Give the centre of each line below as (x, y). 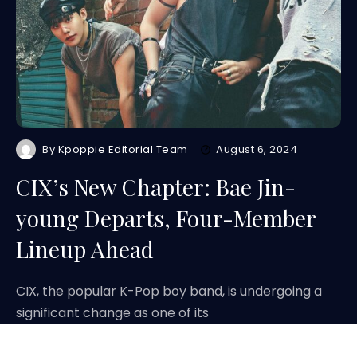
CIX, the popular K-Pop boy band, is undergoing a (169, 291)
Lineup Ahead (85, 249)
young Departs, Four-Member (166, 218)
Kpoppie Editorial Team (123, 149)
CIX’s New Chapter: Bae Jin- (156, 187)
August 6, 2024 (257, 149)
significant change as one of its (112, 313)
